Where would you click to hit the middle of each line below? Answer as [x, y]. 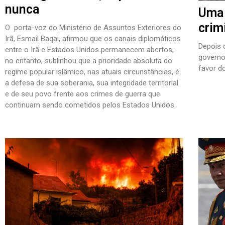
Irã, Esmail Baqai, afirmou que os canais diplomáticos [93, 39]
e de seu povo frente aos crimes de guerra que [83, 94]
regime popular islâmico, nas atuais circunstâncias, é [92, 72]
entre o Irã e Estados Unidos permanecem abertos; [89, 50]
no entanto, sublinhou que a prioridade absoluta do [89, 61]
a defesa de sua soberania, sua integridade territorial [92, 83]
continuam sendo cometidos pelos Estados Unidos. [90, 105]
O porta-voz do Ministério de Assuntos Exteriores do [93, 28]
